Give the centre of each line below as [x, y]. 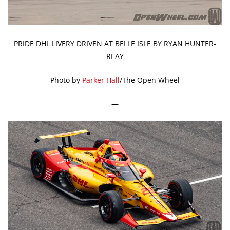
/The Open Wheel [150, 80]
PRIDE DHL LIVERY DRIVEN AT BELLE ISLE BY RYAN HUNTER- [115, 43]
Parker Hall [101, 80]
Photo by [66, 80]
